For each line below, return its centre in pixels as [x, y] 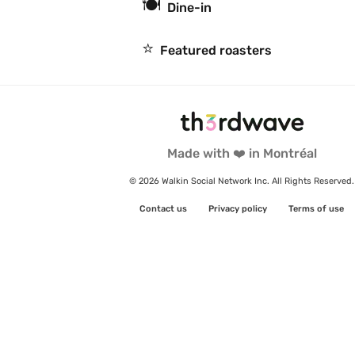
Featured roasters [216, 50]
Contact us [164, 209]
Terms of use [316, 209]
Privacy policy [237, 209]
